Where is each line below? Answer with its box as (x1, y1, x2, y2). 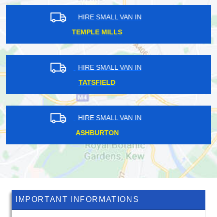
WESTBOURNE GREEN (71, 78, 146, 87)
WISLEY (95, 28, 122, 36)
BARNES (94, 129, 123, 137)
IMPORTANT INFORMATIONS (15, 195, 139, 204)
